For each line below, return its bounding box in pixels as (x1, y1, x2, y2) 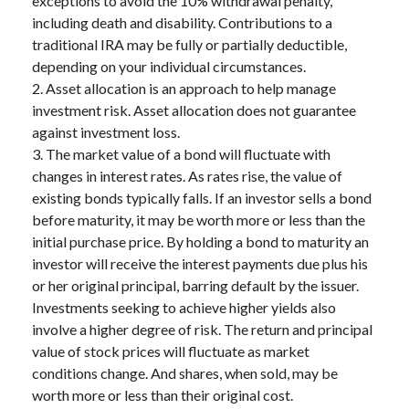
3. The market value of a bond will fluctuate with (32, 145, 330, 163)
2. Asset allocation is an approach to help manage (32, 79, 336, 98)
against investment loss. (32, 123, 180, 142)
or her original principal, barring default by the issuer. (32, 277, 359, 295)
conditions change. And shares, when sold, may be (32, 364, 338, 383)
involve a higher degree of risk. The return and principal (32, 320, 372, 339)
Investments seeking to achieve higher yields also (32, 299, 336, 317)
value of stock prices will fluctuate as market (32, 342, 309, 361)
